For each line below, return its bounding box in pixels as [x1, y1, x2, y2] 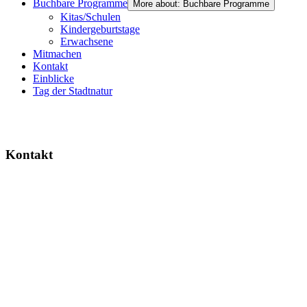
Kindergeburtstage [60, 23, 140, 36]
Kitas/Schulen [60, 11, 121, 23]
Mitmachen [33, 48, 82, 60]
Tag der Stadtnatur [33, 85, 112, 97]
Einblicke [33, 73, 74, 85]
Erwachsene [60, 36, 113, 48]
